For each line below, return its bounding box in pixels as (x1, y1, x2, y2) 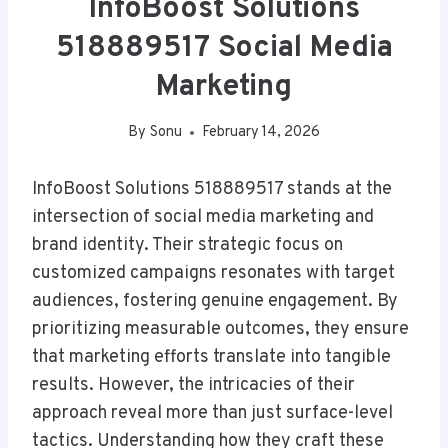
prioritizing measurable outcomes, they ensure (32, 318, 409, 342)
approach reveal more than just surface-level (32, 402, 393, 426)
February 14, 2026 (201, 123, 320, 143)
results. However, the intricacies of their (32, 374, 355, 398)
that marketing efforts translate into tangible (32, 346, 391, 370)
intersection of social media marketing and (32, 206, 374, 230)
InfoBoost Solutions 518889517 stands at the (32, 178, 392, 202)
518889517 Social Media (55, 29, 393, 67)
